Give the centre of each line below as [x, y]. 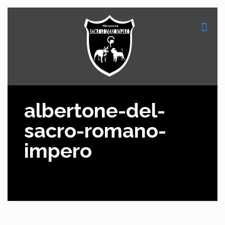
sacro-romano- [95, 130]
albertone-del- [95, 110]
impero [58, 150]
